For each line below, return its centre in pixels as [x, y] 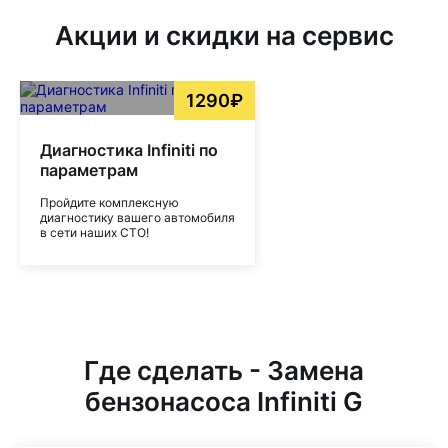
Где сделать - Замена [224, 370]
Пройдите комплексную [109, 202]
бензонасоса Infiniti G [224, 401]
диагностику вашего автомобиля [137, 217]
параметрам [89, 170]
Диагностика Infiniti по [129, 150]
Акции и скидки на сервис [224, 35]
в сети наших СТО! [94, 232]
